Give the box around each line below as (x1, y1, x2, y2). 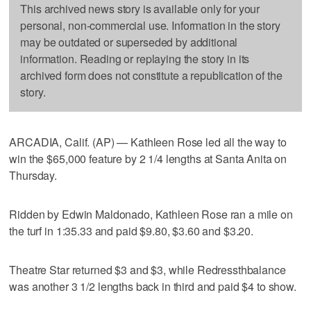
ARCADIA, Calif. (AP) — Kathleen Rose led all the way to (9, 133, 287, 150)
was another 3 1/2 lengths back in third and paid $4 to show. (9, 278, 296, 294)
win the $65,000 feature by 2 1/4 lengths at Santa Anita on (9, 150, 287, 167)
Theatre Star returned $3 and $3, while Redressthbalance (9, 261, 286, 278)
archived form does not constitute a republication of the (20, 67, 283, 83)
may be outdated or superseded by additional (20, 33, 238, 50)
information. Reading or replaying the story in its (20, 50, 250, 67)
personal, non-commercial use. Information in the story (20, 17, 280, 33)
